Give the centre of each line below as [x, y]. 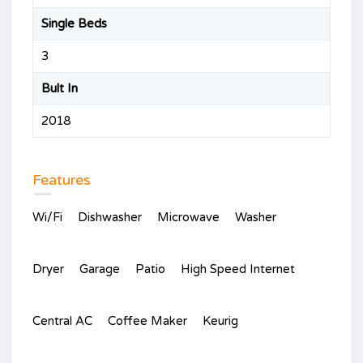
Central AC [62, 320]
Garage [100, 269]
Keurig [220, 320]
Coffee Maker [147, 320]
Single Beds [74, 23]
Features [62, 179]
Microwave [188, 217]
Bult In [60, 88]
